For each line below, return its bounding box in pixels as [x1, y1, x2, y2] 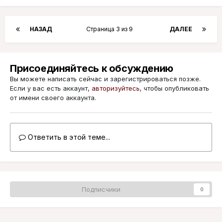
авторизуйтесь [92, 84, 140, 93]
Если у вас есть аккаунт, [10, 84, 92, 93]
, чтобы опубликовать [140, 84, 209, 93]
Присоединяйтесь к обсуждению [10, 62, 173, 75]
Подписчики [82, 185, 120, 194]
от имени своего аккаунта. [10, 94, 96, 102]
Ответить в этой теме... [26, 133, 110, 142]
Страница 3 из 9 [86, 25, 136, 33]
